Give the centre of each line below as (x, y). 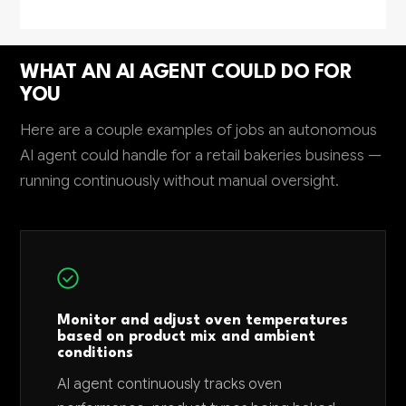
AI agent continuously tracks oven (170, 384)
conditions (96, 353)
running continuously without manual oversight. (180, 180)
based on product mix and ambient (187, 337)
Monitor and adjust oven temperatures (203, 320)
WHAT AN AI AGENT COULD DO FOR (186, 72)
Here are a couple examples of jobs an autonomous (199, 130)
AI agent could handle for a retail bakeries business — (201, 155)
